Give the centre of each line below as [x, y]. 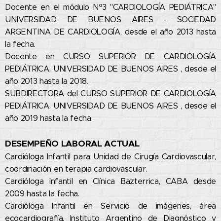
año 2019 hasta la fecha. [50, 118]
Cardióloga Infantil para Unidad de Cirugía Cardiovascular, [110, 157]
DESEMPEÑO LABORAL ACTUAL [73, 144]
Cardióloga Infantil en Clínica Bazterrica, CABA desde [110, 182]
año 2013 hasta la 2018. [48, 81]
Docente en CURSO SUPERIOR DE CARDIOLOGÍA [110, 57]
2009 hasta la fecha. [43, 194]
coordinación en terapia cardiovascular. [77, 169]
